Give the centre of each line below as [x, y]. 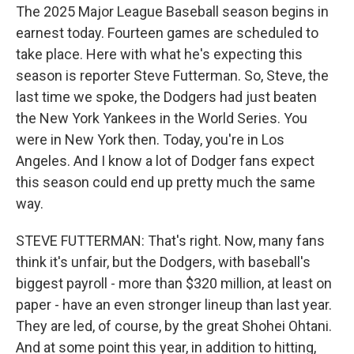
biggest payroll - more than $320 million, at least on [174, 283]
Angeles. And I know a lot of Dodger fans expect [165, 161]
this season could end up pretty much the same [166, 182]
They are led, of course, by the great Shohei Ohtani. [174, 326]
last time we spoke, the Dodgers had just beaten [166, 97]
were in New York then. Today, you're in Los [150, 139]
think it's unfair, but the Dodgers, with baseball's [163, 262]
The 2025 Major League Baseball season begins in [172, 11]
